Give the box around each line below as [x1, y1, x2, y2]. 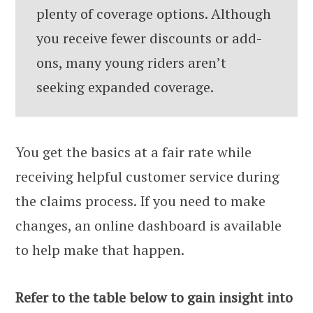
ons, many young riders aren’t [36, 52, 226, 72]
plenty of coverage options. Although [36, 3, 271, 23]
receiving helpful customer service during [15, 166, 279, 186]
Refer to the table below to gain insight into [15, 287, 293, 307]
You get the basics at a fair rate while [15, 142, 252, 161]
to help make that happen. [15, 240, 184, 259]
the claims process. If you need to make [15, 191, 265, 210]
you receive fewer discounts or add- [36, 28, 262, 48]
